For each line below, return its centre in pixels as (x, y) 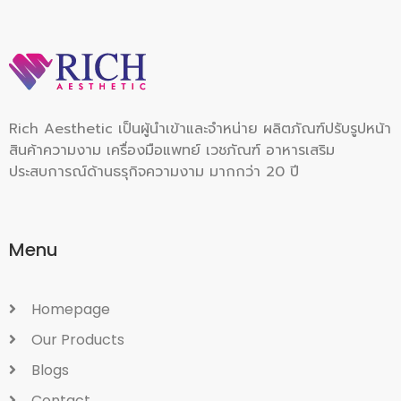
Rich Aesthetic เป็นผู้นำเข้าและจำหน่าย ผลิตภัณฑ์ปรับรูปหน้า (200, 128)
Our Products (78, 339)
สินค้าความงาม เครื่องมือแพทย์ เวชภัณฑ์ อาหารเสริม (172, 150)
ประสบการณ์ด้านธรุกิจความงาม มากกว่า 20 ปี (154, 171)
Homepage (71, 309)
